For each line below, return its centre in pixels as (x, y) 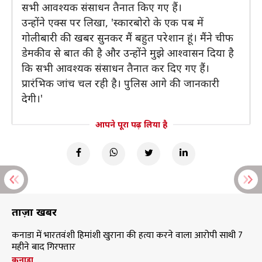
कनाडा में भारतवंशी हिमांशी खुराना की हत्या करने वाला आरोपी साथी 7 (127, 235)
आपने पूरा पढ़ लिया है (131, 124)
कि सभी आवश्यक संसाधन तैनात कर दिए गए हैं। (116, 68)
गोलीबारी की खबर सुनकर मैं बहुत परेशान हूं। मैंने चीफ (127, 37)
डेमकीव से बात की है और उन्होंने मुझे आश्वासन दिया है (128, 53)
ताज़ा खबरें (34, 212)
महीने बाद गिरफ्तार (44, 247)
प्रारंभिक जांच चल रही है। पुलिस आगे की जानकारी (120, 83)
